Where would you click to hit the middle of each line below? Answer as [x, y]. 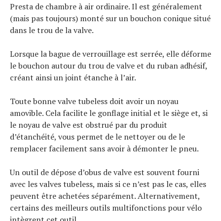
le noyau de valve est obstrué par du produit [89, 125]
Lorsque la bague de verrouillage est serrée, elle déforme [110, 54]
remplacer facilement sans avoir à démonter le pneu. [104, 148]
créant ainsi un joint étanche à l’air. [73, 77]
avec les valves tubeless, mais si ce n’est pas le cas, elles [108, 184]
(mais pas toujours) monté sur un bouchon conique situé [110, 18]
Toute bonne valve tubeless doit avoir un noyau [94, 101]
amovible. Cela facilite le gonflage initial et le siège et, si [109, 113]
